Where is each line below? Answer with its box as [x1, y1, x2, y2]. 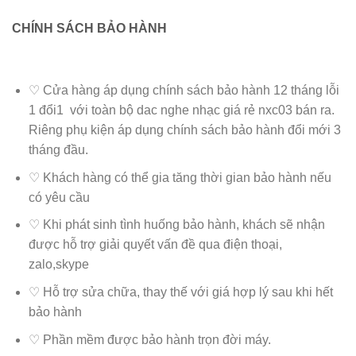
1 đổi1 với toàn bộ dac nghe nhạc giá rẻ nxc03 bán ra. [28, 103, 335, 118]
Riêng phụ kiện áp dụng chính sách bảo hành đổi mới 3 [28, 123, 341, 137]
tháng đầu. [28, 143, 88, 157]
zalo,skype [28, 257, 89, 272]
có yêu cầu [28, 190, 90, 204]
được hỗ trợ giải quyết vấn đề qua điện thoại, [28, 238, 282, 252]
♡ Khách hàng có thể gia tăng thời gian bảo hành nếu [28, 170, 331, 184]
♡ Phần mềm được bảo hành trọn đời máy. [28, 332, 271, 346]
